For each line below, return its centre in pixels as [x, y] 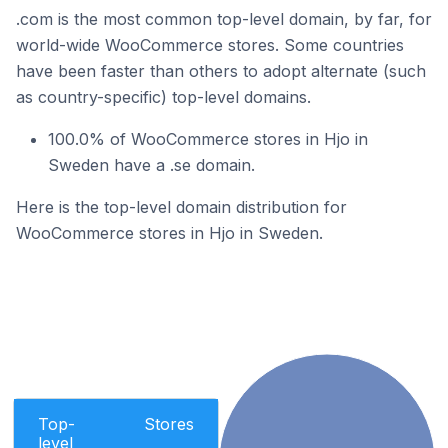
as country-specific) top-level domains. [163, 97]
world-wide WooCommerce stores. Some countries [210, 45]
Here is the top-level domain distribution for [181, 207]
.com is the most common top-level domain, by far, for [224, 19]
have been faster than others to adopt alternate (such [221, 71]
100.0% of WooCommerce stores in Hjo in [208, 139]
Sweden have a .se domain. [151, 165]
